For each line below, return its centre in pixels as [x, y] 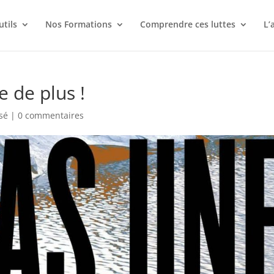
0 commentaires [51, 115]
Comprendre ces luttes [188, 24]
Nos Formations [79, 24]
